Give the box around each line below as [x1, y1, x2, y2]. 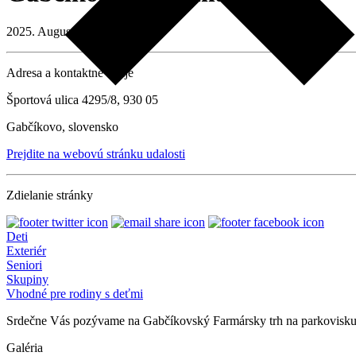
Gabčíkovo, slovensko [6, 120, 118, 134]
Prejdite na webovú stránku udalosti [6, 147, 185, 161]
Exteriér [6, 244, 46, 258]
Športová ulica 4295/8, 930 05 [6, 93, 158, 107]
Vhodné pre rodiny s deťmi [6, 287, 143, 301]
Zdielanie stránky [6, 188, 93, 203]
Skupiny [6, 273, 48, 287]
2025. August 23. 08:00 [6, 25, 125, 39]
